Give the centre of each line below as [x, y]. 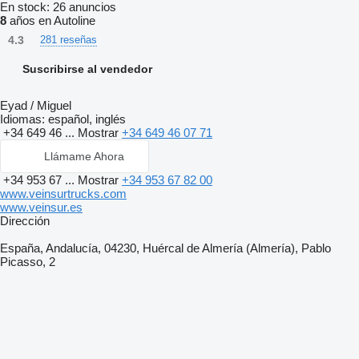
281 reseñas [69, 40]
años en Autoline [51, 20]
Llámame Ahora [84, 156]
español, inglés [85, 119]
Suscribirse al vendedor [87, 69]
